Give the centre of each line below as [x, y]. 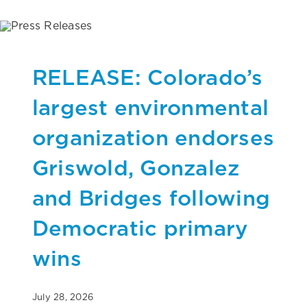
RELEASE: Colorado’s [148, 77]
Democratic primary [140, 228]
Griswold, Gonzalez [136, 167]
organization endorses [153, 137]
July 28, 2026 [63, 297]
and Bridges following [151, 197]
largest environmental [151, 107]
